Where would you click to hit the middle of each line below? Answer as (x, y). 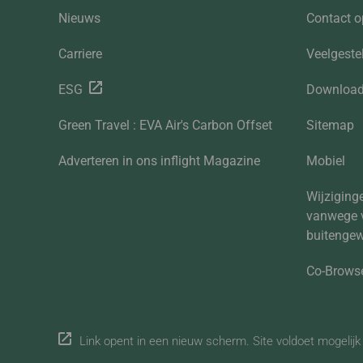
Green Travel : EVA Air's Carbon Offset (165, 126)
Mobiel (326, 161)
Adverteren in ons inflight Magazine (159, 161)
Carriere (80, 54)
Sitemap (331, 126)
